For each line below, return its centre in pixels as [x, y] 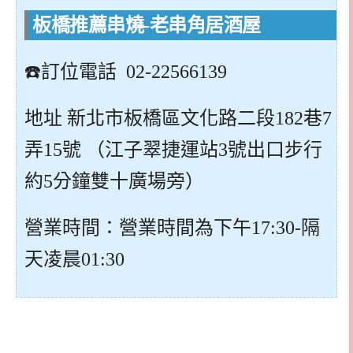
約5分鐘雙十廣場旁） [114, 181]
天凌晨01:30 [74, 259]
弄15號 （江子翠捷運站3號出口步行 [173, 149]
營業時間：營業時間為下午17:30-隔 [172, 227]
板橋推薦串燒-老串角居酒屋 [147, 26]
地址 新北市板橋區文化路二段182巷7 [178, 118]
